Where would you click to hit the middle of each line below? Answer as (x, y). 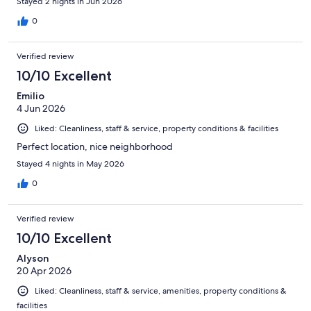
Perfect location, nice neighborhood (95, 147)
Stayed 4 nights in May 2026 (70, 164)
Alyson (33, 259)
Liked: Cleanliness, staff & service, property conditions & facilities (157, 129)
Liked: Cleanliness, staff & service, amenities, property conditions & (161, 291)
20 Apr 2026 (44, 271)
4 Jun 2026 (41, 109)
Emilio (31, 96)
